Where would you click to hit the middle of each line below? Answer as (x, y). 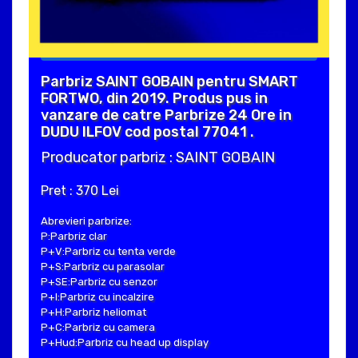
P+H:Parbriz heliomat (93, 312)
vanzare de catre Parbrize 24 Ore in (166, 115)
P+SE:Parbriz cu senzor (99, 282)
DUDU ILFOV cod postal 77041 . (147, 132)
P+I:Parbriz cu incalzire (97, 297)
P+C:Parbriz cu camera (98, 328)
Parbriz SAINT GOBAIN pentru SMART (169, 82)
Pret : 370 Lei (80, 191)
